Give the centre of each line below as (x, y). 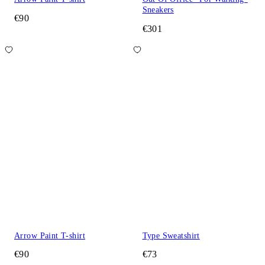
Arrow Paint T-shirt (50, 235)
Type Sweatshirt (171, 235)
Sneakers (158, 10)
